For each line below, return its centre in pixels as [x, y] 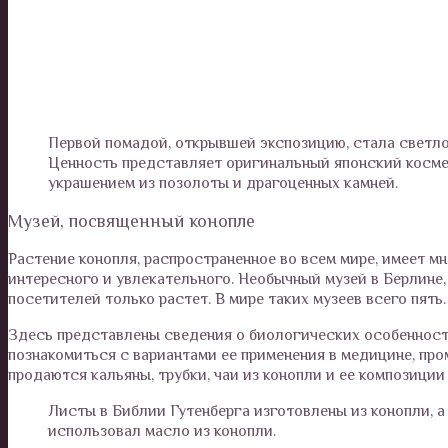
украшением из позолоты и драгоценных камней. [223, 182]
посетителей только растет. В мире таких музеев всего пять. [227, 298]
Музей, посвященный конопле [131, 220]
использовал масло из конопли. [162, 430]
